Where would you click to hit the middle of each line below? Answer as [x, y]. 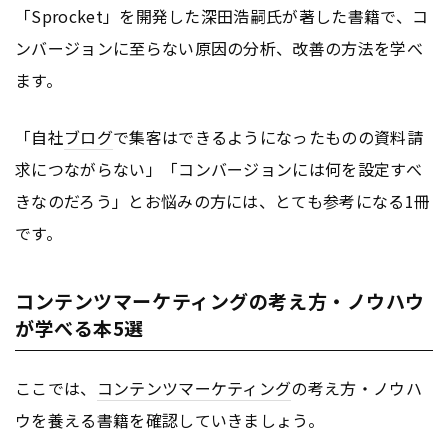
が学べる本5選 [79, 328]
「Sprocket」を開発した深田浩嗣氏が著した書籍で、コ [222, 16]
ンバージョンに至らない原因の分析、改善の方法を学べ [219, 48]
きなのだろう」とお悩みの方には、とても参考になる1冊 [223, 201]
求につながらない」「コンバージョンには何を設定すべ [219, 169]
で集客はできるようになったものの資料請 [268, 137]
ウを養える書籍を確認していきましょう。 [170, 420]
